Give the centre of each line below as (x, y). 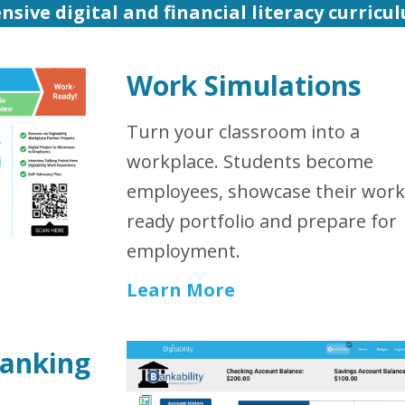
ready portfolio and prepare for (261, 221)
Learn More (180, 289)
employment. (183, 250)
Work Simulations (244, 85)
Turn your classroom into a (243, 131)
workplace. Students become (250, 161)
